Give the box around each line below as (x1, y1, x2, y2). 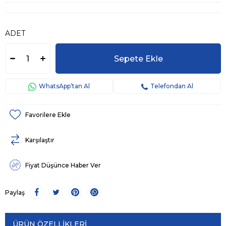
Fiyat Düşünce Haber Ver (25, 161, 101, 169)
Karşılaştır (25, 136, 54, 144)
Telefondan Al (150, 82, 193, 90)
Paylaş (5, 189, 25, 197)
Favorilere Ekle (25, 110, 71, 119)
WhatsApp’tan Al (39, 82, 90, 90)
